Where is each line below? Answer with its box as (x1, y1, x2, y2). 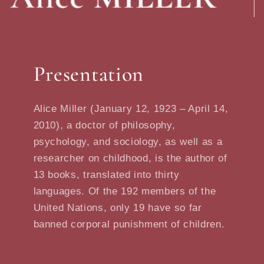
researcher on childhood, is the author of (33, 152, 227, 163)
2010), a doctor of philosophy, (33, 119, 176, 130)
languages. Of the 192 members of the (33, 185, 216, 196)
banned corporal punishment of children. (33, 218, 225, 229)
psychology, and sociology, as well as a (33, 136, 223, 147)
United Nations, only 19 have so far (33, 202, 202, 213)
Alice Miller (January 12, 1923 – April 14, (33, 103, 229, 114)
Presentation (33, 61, 144, 87)
